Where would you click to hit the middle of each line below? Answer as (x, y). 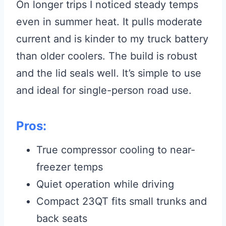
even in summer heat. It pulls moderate (109, 22)
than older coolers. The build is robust (107, 56)
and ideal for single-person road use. (104, 91)
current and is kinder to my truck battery (112, 39)
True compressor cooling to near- (116, 150)
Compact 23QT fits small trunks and (122, 202)
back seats (62, 219)
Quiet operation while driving (105, 184)
